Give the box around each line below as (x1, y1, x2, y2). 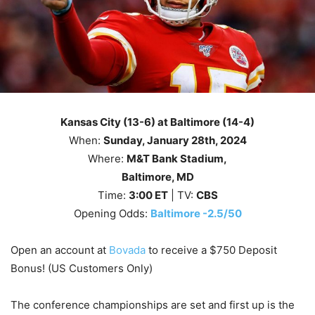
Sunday (103, 134, 142, 148)
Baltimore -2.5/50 (150, 207, 242, 221)
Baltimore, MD (121, 170, 194, 184)
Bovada (109, 243, 146, 257)
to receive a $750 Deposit (146, 243, 277, 257)
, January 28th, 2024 (141, 134, 247, 148)
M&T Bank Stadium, (127, 152, 227, 166)
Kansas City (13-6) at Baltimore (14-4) (60, 115, 255, 129)
